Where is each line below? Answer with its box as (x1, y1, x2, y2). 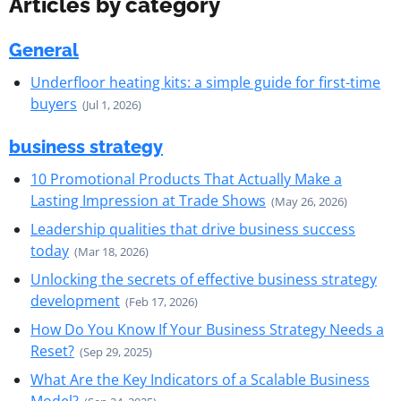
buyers (30, 94, 77, 114)
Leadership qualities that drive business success (30, 219, 355, 239)
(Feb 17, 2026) (125, 294, 198, 310)
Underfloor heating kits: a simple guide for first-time (30, 73, 380, 92)
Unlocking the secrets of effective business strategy (30, 269, 377, 289)
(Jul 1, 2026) (82, 97, 141, 113)
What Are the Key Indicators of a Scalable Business (30, 370, 370, 389)
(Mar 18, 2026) (74, 243, 149, 260)
